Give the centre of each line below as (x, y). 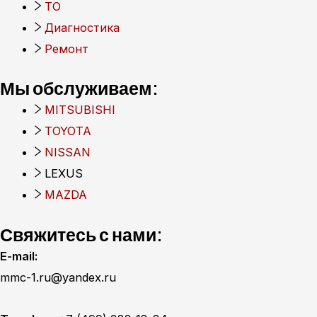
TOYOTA (68, 131)
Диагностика (82, 27)
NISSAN (68, 152)
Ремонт (67, 48)
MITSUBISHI (80, 110)
